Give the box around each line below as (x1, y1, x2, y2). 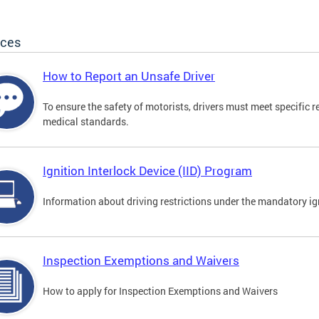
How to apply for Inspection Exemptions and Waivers (43, 284, 278, 298)
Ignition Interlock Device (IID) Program (43, 162, 252, 179)
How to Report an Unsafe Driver (43, 68, 215, 85)
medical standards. (43, 115, 129, 129)
